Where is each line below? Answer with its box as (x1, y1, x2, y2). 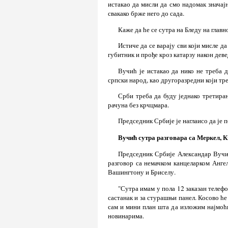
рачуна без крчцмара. (108, 100, 169, 109)
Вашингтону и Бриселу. (108, 167, 176, 177)
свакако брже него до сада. (108, 9, 184, 18)
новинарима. (108, 211, 144, 220)
